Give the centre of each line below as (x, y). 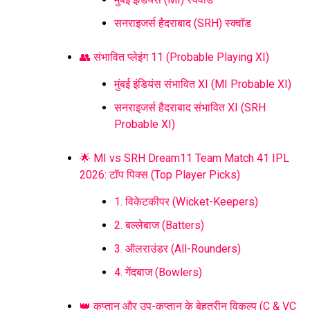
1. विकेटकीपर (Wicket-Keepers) (186, 202)
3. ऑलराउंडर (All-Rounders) (177, 249)
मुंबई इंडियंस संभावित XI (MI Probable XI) (203, 84)
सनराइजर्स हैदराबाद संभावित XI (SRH (190, 108)
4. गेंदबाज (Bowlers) (158, 273)
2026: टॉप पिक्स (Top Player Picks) (160, 175)
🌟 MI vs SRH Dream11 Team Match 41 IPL (184, 158)
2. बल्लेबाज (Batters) (159, 226)
